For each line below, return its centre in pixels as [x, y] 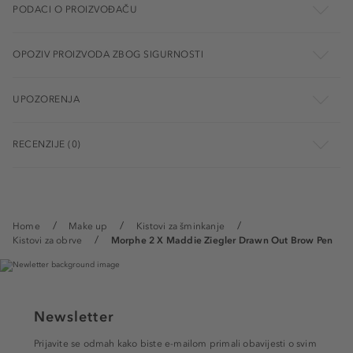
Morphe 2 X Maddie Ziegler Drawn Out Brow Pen [222, 241]
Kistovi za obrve [48, 241]
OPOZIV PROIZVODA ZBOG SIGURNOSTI [108, 55]
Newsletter [74, 317]
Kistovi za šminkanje [180, 227]
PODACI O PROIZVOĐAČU [75, 10]
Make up [88, 227]
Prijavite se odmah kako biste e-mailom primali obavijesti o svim [175, 344]
